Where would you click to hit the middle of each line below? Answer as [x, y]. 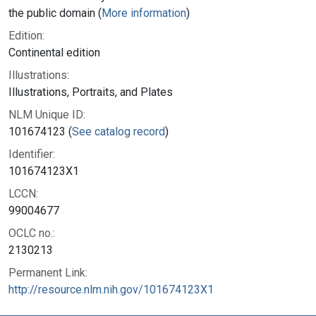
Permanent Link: [48, 272]
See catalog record [119, 131]
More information [144, 13]
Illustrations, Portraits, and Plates [91, 92]
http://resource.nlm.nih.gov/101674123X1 [111, 289]
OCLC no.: [32, 233]
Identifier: [32, 154]
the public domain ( [55, 13]
